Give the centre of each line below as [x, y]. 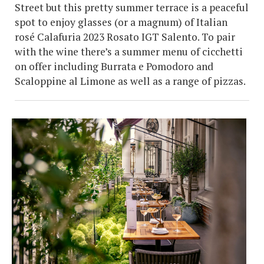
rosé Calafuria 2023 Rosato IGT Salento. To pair [125, 37]
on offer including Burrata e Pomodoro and [114, 67]
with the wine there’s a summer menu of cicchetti [129, 52]
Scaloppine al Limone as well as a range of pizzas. [130, 81]
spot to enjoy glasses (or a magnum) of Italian [121, 22]
